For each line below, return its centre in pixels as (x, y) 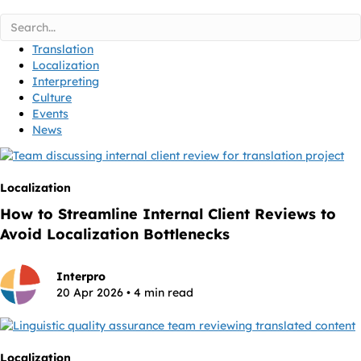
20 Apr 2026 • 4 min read (125, 292)
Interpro (81, 276)
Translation (63, 50)
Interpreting (66, 82)
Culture (52, 98)
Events (50, 114)
